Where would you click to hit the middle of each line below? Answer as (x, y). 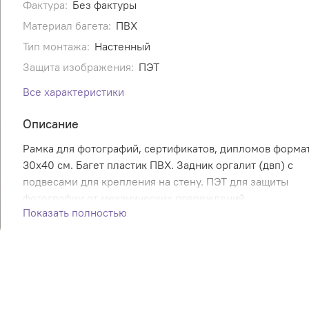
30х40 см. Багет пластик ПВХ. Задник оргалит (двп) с (158, 165)
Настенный (122, 47)
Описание (50, 123)
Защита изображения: (78, 67)
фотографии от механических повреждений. (135, 198)
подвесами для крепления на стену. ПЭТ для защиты (155, 181)
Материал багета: (67, 26)
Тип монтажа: (56, 47)
